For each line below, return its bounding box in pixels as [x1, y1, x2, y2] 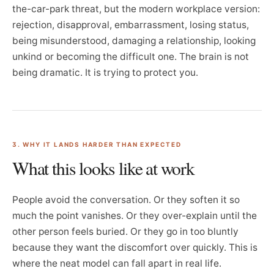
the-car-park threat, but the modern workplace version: [12, 3, 260, 15]
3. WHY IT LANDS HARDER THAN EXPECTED [12, 141, 182, 148]
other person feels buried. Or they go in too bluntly [12, 226, 239, 237]
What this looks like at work [12, 156, 194, 180]
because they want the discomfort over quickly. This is [12, 242, 257, 253]
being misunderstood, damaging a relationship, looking [12, 35, 256, 46]
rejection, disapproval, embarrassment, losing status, [12, 19, 249, 31]
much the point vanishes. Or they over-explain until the [12, 210, 257, 221]
